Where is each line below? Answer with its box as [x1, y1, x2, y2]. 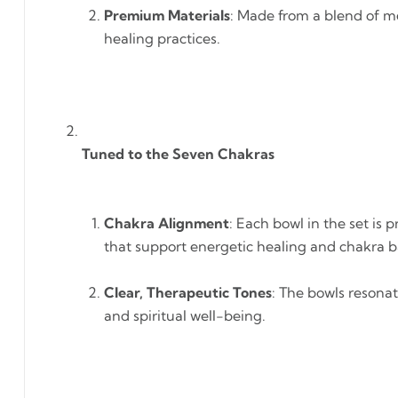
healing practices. [104, 29, 220, 47]
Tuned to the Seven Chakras [82, 145, 275, 163]
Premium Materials [104, 6, 230, 24]
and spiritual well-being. [104, 306, 266, 324]
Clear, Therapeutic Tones [104, 283, 272, 301]
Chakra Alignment [104, 214, 229, 232]
